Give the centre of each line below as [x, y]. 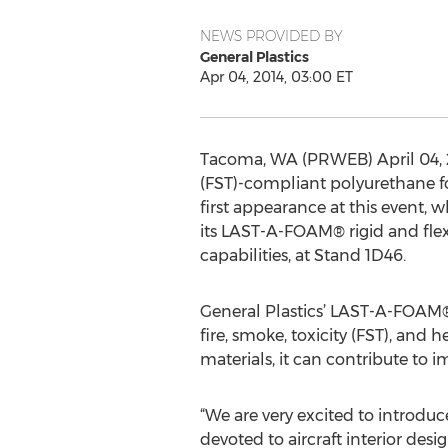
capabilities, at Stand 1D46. [302, 255]
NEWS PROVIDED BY [271, 36]
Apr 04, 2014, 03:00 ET [276, 77]
